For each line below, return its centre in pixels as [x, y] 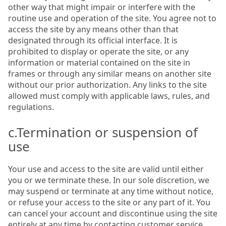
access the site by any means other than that [93, 29]
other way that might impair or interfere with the [102, 7]
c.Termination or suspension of [103, 132]
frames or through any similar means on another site [110, 73]
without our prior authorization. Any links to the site [107, 84]
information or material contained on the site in [99, 62]
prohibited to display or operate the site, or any [98, 51]
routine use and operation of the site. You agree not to [112, 18]
